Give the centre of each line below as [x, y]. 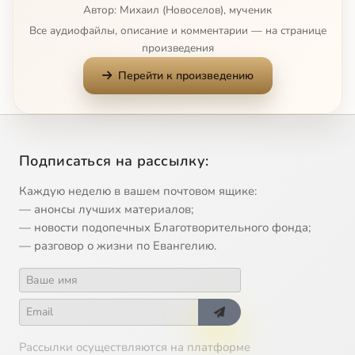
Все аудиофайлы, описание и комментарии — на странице [177, 30]
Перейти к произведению [185, 75]
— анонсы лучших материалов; [106, 209]
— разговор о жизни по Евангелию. [118, 245]
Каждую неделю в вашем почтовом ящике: [138, 191]
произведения [177, 48]
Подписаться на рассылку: [114, 160]
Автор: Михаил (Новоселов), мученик [177, 10]
